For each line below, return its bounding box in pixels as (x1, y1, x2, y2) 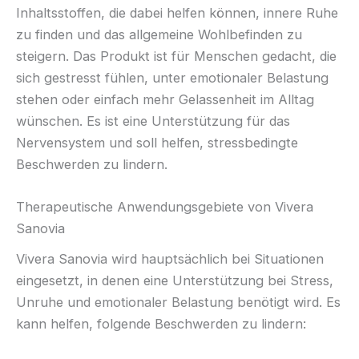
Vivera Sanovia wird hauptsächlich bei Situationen (16, 251, 324, 268)
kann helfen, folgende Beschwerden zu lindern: (16, 316, 306, 333)
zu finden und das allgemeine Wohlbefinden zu (16, 26, 302, 42)
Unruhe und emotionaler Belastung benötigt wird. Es (16, 294, 341, 311)
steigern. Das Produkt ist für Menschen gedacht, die (16, 47, 337, 64)
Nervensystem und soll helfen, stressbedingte (16, 134, 298, 151)
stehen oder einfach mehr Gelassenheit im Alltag (16, 91, 314, 107)
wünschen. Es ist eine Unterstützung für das (16, 112, 290, 129)
